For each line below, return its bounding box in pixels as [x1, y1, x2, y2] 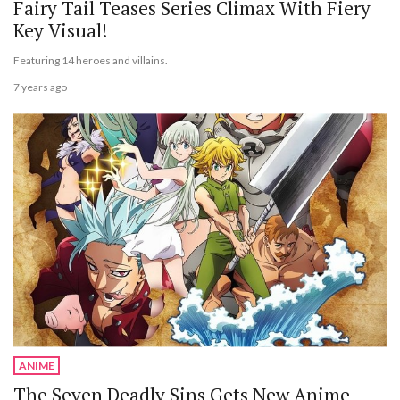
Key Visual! [13, 17, 107, 43]
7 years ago [13, 80, 67, 95]
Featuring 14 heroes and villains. [13, 53, 168, 67]
